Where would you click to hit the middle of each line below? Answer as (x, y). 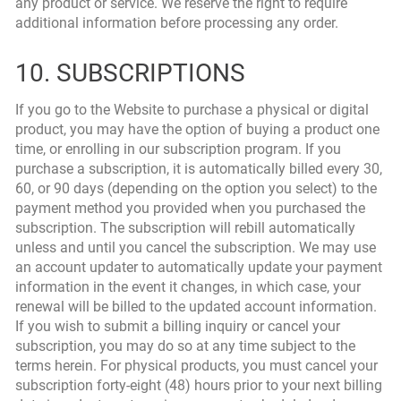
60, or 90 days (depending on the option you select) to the (196, 188)
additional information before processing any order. (177, 23)
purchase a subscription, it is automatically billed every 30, (199, 169)
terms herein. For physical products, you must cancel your (196, 366)
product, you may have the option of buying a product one (197, 129)
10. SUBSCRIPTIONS (130, 73)
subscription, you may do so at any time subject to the (185, 346)
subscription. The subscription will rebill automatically (185, 228)
